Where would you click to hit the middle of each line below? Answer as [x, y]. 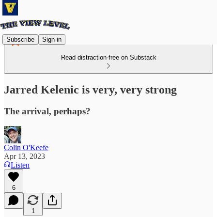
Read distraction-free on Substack [108, 57]
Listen [20, 165]
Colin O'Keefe [26, 147]
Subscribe [20, 39]
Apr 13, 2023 [24, 156]
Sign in [52, 39]
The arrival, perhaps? [47, 111]
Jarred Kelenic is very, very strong [90, 89]
